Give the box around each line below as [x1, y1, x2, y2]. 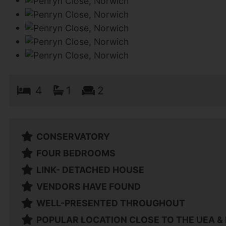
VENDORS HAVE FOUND [36, 181, 141, 192]
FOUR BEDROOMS [36, 148, 116, 159]
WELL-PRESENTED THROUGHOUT [36, 198, 186, 209]
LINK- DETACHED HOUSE [36, 164, 145, 176]
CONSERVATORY [36, 131, 110, 142]
